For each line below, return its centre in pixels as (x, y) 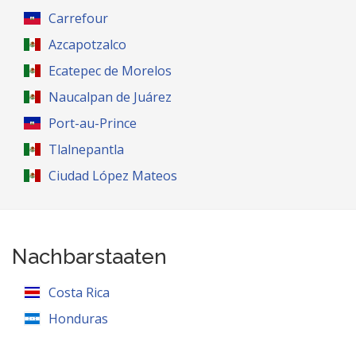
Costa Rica (79, 292)
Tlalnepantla (87, 149)
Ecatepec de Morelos (110, 71)
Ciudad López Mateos (113, 176)
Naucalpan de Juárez (110, 97)
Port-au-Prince (93, 123)
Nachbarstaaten (89, 257)
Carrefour (79, 18)
